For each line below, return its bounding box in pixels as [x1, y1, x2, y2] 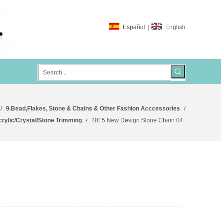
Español [123, 23, 145, 31]
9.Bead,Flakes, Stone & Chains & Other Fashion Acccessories [6, 105, 180, 112]
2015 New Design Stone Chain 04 [91, 117, 183, 124]
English [165, 23, 185, 31]
